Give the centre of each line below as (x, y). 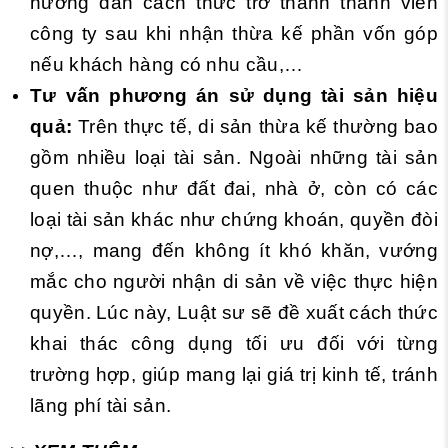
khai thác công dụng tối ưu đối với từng (234, 343)
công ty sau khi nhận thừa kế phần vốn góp (234, 33)
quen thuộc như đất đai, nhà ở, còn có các (234, 188)
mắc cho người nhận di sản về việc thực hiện (234, 281)
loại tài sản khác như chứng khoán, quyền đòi (234, 219)
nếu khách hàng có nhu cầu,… (167, 64)
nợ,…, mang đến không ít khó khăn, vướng (234, 250)
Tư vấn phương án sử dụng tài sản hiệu (234, 95)
